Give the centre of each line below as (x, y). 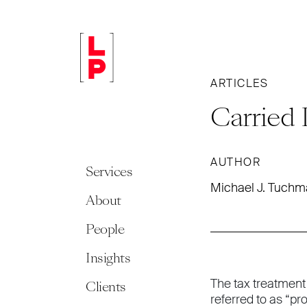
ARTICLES (239, 83)
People (105, 229)
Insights (108, 258)
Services (109, 172)
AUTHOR (235, 162)
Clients (106, 287)
